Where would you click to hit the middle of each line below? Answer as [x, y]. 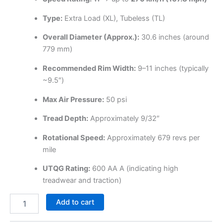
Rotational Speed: [74, 138]
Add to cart [75, 202]
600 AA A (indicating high [134, 169]
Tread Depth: [65, 119]
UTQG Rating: [66, 169]
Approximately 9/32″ [124, 119]
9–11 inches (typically [172, 69]
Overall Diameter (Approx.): [91, 37]
